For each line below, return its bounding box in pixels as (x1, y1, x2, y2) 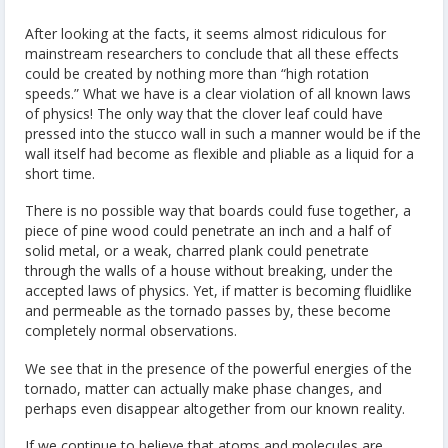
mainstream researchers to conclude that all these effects (25, 43, 399, 63)
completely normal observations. (25, 321, 237, 341)
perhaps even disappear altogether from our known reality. (25, 398, 405, 418)
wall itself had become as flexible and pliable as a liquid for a (25, 143, 414, 163)
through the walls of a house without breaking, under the (25, 261, 393, 281)
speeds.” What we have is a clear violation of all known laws (25, 83, 411, 103)
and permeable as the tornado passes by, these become (25, 301, 391, 321)
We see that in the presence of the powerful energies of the (25, 358, 412, 378)
